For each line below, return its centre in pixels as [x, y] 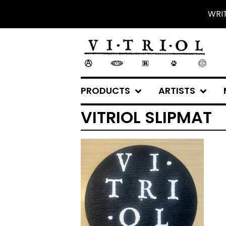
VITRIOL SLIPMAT [146, 117]
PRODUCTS [105, 91]
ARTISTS [177, 91]
